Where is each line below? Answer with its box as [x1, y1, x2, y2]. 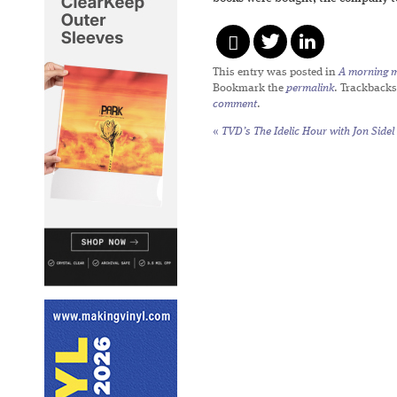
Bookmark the [213, 82, 286, 94]
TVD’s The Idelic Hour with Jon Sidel [219, 126, 394, 137]
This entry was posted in [213, 66, 339, 78]
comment [213, 98, 257, 110]
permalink [286, 82, 334, 94]
